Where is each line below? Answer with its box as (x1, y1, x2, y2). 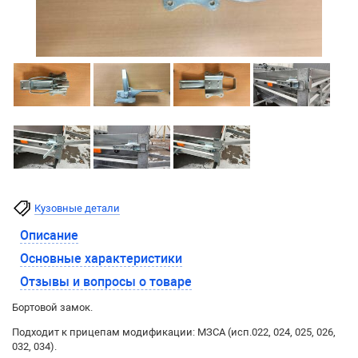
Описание (20, 228, 78, 243)
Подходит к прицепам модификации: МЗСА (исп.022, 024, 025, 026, (12, 326, 336, 338)
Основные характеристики (20, 251, 182, 266)
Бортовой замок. (12, 301, 93, 313)
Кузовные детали (34, 202, 120, 214)
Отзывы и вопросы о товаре (20, 274, 192, 289)
